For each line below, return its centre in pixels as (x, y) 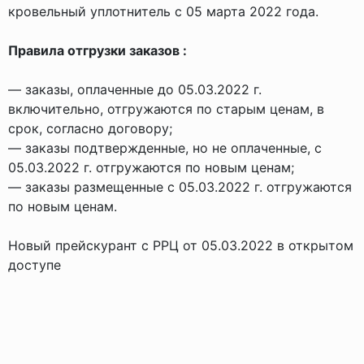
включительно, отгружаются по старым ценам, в (166, 108)
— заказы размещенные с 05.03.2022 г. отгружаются (180, 186)
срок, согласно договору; (90, 128)
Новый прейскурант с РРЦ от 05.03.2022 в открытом (181, 245)
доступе (35, 264)
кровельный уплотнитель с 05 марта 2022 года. (165, 11)
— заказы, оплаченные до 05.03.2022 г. (135, 89)
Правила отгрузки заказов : (97, 50)
